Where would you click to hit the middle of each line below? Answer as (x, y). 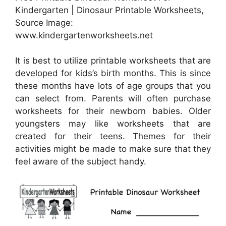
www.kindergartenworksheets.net (84, 35)
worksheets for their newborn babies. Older (113, 111)
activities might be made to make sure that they (113, 149)
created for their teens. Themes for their (113, 136)
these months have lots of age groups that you (113, 86)
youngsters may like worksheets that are (113, 124)
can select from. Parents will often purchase (113, 99)
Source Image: (44, 22)
